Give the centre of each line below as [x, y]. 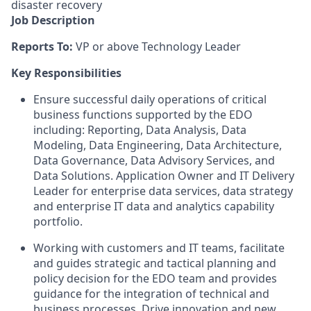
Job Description [53, 20]
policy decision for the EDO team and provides [155, 278]
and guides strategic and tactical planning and [155, 263]
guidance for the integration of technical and [151, 294]
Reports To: [43, 47]
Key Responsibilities [66, 73]
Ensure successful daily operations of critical [150, 99]
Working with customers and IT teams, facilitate [159, 248]
